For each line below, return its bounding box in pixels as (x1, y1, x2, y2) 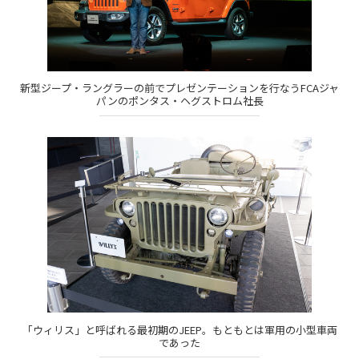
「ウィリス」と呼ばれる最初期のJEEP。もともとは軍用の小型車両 (22, 321, 337, 337)
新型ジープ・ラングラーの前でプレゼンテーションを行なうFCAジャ (20, 80, 339, 96)
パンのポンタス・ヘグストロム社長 (95, 93, 264, 109)
